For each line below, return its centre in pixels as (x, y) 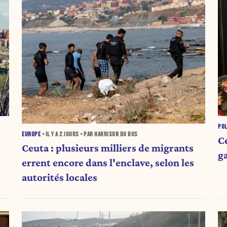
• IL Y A (50, 135)
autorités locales (60, 178)
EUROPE (31, 135)
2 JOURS (69, 135)
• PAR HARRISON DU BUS (108, 135)
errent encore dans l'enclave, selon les (108, 163)
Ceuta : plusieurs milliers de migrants (108, 148)
